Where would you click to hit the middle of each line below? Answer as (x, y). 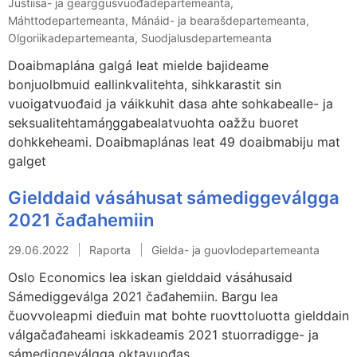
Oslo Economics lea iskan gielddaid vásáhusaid (150, 277)
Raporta (110, 249)
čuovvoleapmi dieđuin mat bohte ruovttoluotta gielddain (178, 315)
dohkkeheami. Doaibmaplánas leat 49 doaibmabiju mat (174, 141)
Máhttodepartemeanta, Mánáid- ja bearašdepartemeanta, (159, 20)
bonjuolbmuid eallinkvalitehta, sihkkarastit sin (145, 84)
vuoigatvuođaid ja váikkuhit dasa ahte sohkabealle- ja (171, 103)
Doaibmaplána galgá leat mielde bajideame (138, 65)
